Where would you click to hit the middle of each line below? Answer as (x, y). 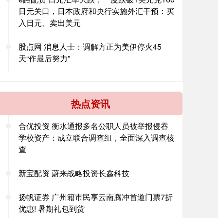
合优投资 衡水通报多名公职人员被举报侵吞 (93, 126)
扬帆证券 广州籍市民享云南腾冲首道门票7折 (96, 197)
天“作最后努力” (44, 58)
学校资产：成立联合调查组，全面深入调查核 (96, 137)
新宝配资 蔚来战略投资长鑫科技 (74, 173)
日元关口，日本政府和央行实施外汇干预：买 (96, 11)
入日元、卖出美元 (50, 23)
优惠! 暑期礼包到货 (52, 209)
